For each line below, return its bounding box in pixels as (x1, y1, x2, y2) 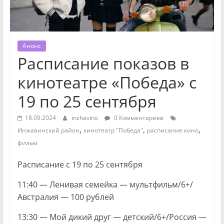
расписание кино (146, 126, 198, 135)
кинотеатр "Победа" (83, 126, 143, 135)
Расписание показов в (17, 52, 189, 74)
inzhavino (71, 113, 99, 122)
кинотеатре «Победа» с (17, 71, 196, 93)
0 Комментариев (112, 113, 163, 122)
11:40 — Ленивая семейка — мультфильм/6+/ (17, 179, 193, 190)
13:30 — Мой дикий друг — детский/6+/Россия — (17, 211, 206, 223)
